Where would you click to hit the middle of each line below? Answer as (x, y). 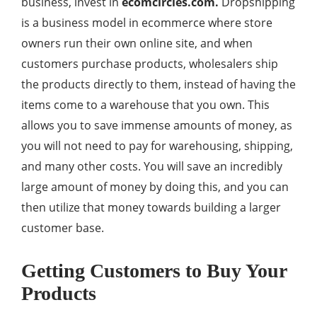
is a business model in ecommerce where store (147, 23)
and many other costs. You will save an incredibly (152, 167)
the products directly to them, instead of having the (158, 85)
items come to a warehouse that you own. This (145, 105)
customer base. (63, 228)
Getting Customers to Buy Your (154, 271)
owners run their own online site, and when (137, 44)
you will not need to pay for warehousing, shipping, (157, 146)
